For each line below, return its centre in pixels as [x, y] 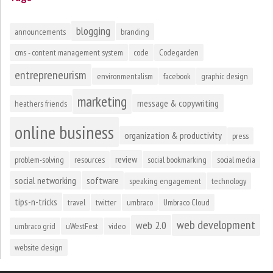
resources [90, 159]
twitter [106, 202]
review [126, 159]
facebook [177, 76]
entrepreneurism [51, 75]
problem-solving [39, 159]
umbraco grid [35, 226]
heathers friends [41, 103]
